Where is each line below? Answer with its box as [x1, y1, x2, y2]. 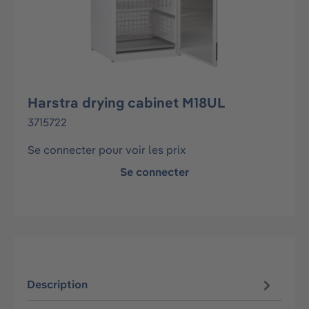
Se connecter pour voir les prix [28, 143, 186, 157]
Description [27, 277, 88, 292]
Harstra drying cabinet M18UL [28, 94, 226, 111]
